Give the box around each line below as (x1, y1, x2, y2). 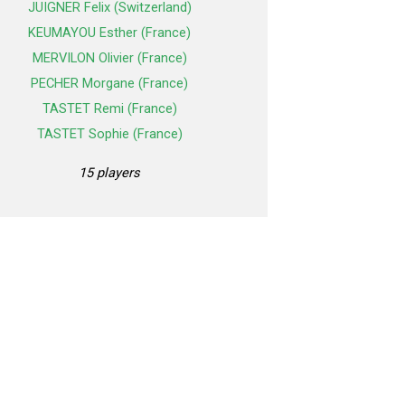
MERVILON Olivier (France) (32, 50, 187, 67)
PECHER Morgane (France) (31, 75, 188, 92)
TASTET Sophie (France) (36, 126, 183, 143)
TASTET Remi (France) (42, 100, 177, 118)
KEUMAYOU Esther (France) (28, 24, 191, 42)
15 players (79, 165, 140, 182)
